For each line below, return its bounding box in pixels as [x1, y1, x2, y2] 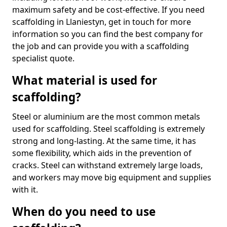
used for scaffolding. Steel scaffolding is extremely [12, 123, 205, 134]
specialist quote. [12, 53, 74, 64]
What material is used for [12, 72, 157, 88]
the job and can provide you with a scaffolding [12, 41, 189, 52]
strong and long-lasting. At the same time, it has [12, 135, 196, 146]
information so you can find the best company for [12, 28, 203, 40]
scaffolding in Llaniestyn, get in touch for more [12, 16, 191, 27]
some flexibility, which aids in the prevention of [12, 147, 192, 159]
